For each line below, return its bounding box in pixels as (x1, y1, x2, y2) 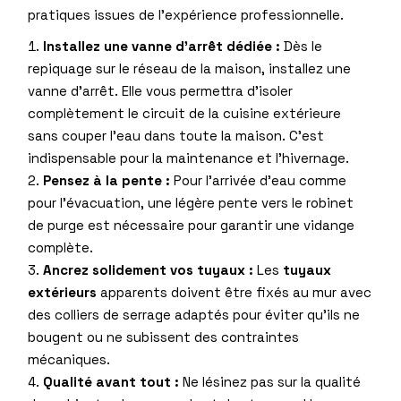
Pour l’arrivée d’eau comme (170, 171, 347, 189)
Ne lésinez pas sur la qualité (179, 372, 362, 390)
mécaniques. (28, 350, 111, 368)
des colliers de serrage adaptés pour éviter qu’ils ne (28, 305, 361, 323)
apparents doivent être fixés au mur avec (97, 283, 372, 301)
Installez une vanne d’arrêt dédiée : (43, 37, 281, 55)
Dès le (280, 37, 323, 55)
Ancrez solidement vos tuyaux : (43, 260, 254, 278)
